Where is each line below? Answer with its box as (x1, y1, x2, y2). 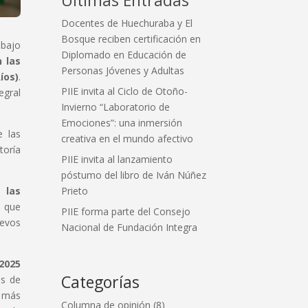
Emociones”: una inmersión (61, 115, 183, 129)
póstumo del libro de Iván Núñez (61, 168, 207, 181)
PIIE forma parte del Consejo (61, 204, 191, 218)
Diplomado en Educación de (61, 47, 187, 61)
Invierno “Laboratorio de (61, 100, 170, 113)
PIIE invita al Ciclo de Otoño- (61, 84, 188, 98)
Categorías (61, 270, 140, 293)
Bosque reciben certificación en (61, 32, 201, 45)
